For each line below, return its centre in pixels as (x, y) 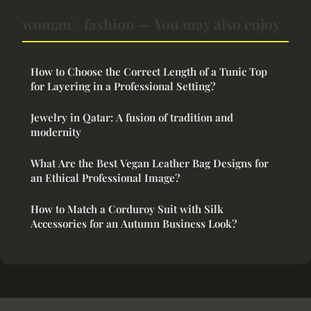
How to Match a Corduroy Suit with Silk (127, 209)
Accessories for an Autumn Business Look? (134, 224)
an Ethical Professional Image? (105, 178)
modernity (56, 132)
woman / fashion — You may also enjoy (151, 24)
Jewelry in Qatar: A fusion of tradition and (132, 118)
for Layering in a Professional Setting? (123, 86)
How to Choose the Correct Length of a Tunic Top (149, 72)
